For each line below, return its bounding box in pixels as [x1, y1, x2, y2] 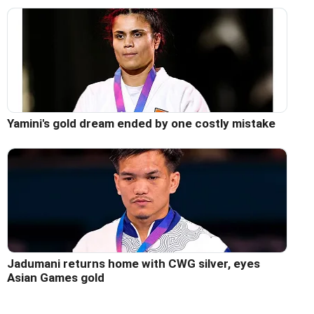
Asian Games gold [7, 270, 104, 285]
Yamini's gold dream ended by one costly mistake [7, 116, 275, 130]
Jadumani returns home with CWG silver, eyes [7, 256, 260, 271]
